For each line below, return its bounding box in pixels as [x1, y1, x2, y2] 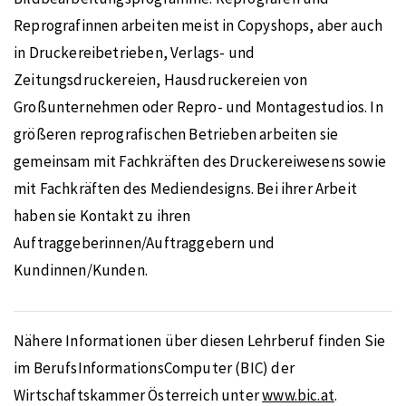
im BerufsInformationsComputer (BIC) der [14, 358, 295, 378]
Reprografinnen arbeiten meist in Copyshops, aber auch [14, 15, 383, 35]
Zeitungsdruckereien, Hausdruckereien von [14, 70, 308, 90]
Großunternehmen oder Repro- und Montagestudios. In [14, 97, 383, 117]
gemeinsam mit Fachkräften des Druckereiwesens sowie [14, 151, 386, 171]
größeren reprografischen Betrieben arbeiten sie [14, 124, 339, 144]
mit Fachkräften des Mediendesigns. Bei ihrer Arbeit [14, 179, 357, 198]
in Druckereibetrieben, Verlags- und [14, 43, 256, 63]
